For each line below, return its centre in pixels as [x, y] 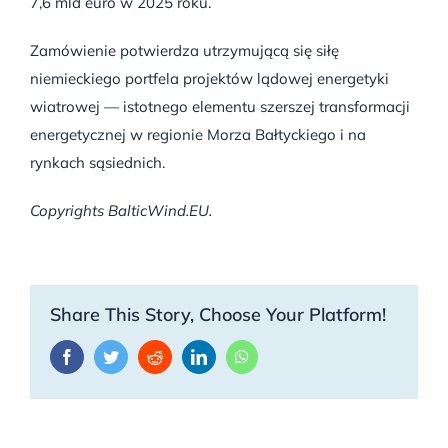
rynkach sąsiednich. [97, 162]
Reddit [183, 355]
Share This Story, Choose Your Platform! [218, 314]
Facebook [105, 355]
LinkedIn [235, 355]
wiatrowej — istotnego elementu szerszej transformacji [220, 106]
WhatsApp [282, 355]
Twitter [140, 355]
